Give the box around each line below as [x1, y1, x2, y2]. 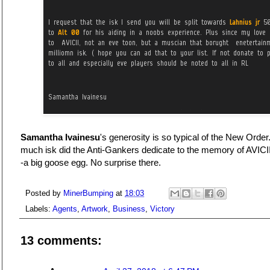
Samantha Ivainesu [20, 132, 100, 143]
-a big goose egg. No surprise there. [20, 157, 161, 168]
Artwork [81, 205, 108, 214]
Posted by [25, 189, 63, 198]
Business [113, 205, 145, 214]
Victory [150, 205, 175, 214]
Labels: [25, 205, 52, 214]
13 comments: [20, 234, 102, 248]
